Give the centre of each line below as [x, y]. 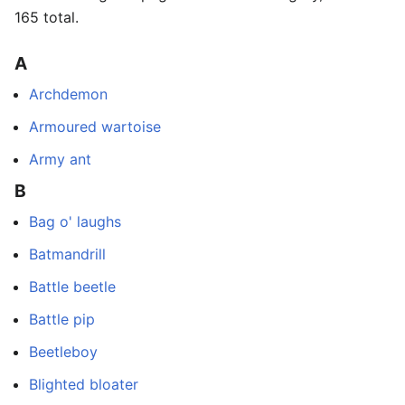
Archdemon [68, 94]
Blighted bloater [84, 385]
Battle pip [62, 320]
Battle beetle [72, 287]
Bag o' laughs [75, 222]
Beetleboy [63, 352]
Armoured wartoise [95, 127]
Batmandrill [67, 254]
